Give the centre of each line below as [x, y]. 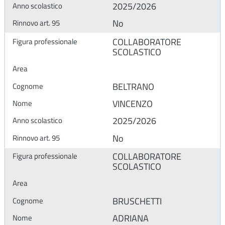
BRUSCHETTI [137, 201]
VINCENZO [133, 103]
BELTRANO [133, 86]
